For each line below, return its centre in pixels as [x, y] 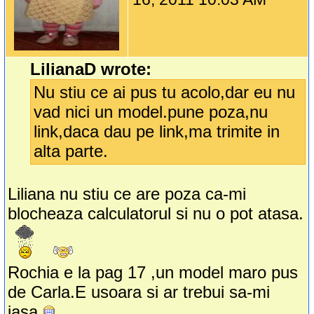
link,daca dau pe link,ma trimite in [157, 132]
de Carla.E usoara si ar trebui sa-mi [139, 292]
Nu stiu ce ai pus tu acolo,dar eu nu [165, 93]
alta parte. [71, 151]
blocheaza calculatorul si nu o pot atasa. [156, 214]
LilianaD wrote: [91, 69]
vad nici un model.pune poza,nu [151, 112]
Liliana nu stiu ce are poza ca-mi [127, 194]
